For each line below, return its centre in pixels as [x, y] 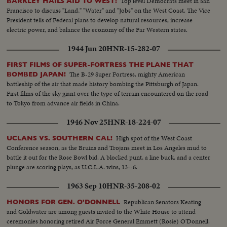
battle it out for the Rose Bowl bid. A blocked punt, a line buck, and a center [109, 158]
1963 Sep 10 [87, 186]
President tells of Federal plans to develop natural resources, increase [100, 20]
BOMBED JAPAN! [36, 74]
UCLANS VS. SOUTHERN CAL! [60, 138]
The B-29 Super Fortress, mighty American [127, 74]
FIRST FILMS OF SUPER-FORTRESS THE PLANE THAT [100, 65]
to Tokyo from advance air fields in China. [63, 103]
